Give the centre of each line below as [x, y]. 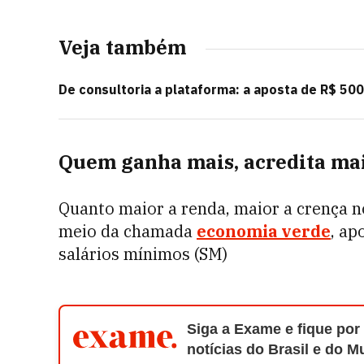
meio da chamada [128, 231]
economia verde [264, 231]
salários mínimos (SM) [143, 254]
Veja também [122, 47]
